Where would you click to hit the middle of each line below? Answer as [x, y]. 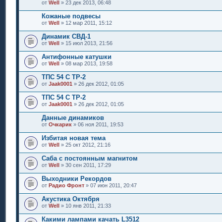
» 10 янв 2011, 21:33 [85, 205]
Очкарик [60, 124]
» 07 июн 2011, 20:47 [111, 185]
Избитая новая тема [74, 138]
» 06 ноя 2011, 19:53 [98, 124]
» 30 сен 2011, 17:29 [85, 165]
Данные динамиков [73, 117]
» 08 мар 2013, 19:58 [86, 63]
